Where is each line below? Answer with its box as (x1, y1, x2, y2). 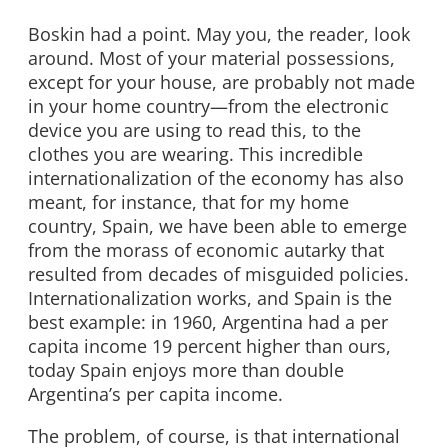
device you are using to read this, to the (28, 118, 361, 143)
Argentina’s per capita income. (28, 382, 283, 407)
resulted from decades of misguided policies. (28, 262, 409, 287)
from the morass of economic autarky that (28, 238, 384, 263)
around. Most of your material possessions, (28, 46, 395, 71)
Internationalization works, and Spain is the (28, 286, 392, 311)
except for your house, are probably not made (28, 70, 415, 95)
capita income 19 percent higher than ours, (28, 334, 391, 359)
